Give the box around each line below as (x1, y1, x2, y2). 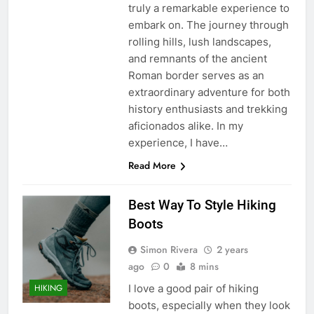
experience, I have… (128, 135, 228, 149)
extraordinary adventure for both (128, 85, 290, 99)
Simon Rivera (139, 242, 198, 257)
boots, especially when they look (128, 298, 290, 312)
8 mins (189, 259, 219, 273)
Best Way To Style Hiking (128, 196, 276, 213)
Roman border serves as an (128, 68, 264, 82)
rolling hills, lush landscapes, (128, 34, 271, 48)
